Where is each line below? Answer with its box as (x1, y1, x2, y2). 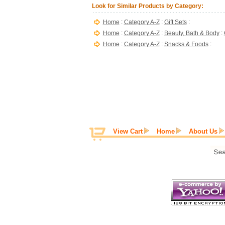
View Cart (113, 128, 143, 135)
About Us (189, 128, 217, 135)
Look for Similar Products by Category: (91, 3, 203, 10)
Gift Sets (164, 19, 187, 26)
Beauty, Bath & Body (164, 30, 219, 37)
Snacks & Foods (164, 41, 208, 48)
